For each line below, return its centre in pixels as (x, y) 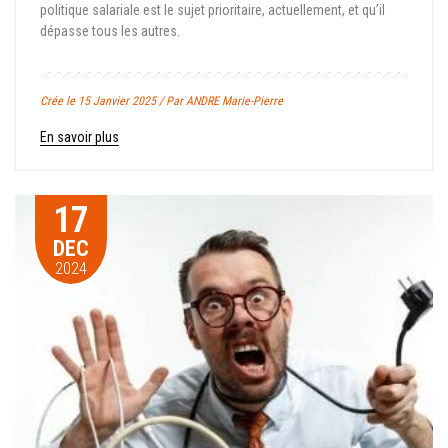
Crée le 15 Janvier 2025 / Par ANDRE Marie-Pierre (161, 100)
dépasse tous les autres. (110, 30)
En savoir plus (79, 136)
